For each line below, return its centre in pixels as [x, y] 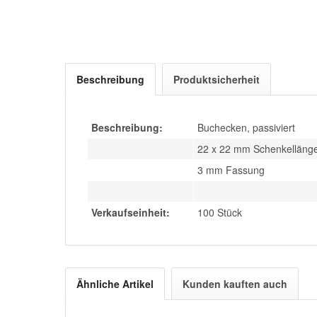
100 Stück [220, 212]
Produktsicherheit [217, 79]
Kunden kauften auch [235, 284]
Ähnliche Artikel [115, 284]
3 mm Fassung [231, 170]
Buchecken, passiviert [246, 127]
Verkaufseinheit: [131, 212]
